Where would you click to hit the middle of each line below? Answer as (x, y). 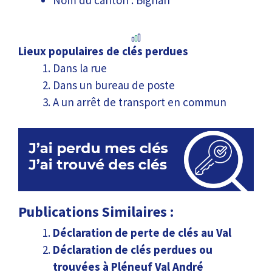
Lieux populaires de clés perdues (103, 51)
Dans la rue (80, 68)
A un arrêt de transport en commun (140, 102)
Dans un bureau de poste (114, 85)
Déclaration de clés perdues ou (133, 250)
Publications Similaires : (96, 212)
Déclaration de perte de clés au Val (142, 233)
